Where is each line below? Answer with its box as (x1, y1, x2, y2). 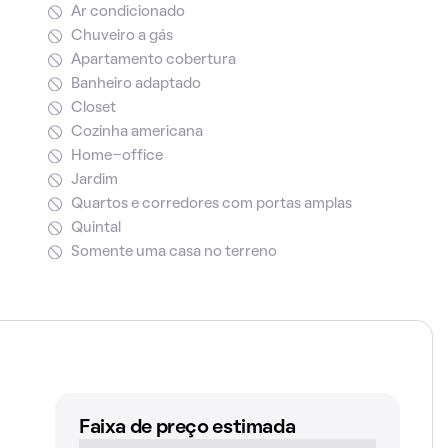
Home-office (70, 149, 163, 163)
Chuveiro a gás (70, 29, 173, 43)
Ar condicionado (70, 5, 185, 19)
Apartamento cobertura (70, 53, 236, 67)
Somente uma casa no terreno (70, 245, 277, 259)
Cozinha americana (70, 125, 203, 139)
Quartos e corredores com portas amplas (70, 197, 352, 211)
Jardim (70, 173, 118, 187)
